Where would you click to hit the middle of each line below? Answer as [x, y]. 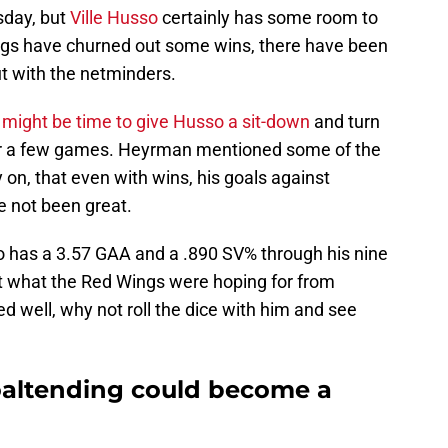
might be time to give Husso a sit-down [156, 122]
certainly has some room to [268, 18]
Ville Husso [114, 18]
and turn [345, 122]
